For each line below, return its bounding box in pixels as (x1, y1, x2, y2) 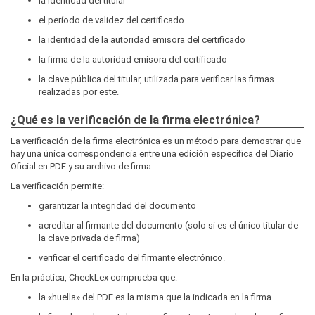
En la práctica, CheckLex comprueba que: (11, 272, 177, 283)
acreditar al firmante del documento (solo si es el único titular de (39, 220, 298, 231)
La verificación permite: (11, 181, 104, 192)
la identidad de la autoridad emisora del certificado (39, 34, 245, 46)
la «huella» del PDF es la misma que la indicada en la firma (39, 292, 271, 303)
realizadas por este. (39, 86, 119, 98)
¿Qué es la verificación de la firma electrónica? (11, 113, 260, 127)
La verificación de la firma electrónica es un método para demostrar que (11, 136, 301, 147)
